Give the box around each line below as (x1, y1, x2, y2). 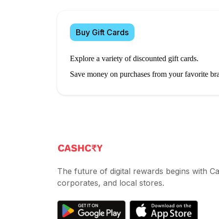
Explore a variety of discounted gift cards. (70, 54, 198, 63)
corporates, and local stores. (57, 178, 164, 188)
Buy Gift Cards (76, 27, 129, 37)
